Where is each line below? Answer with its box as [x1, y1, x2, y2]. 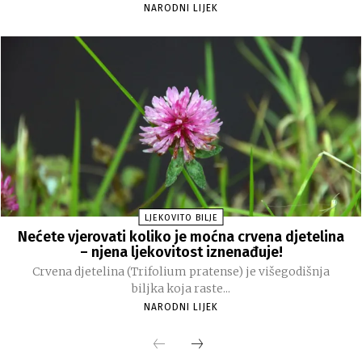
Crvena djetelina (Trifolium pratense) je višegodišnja [32, 264, 330, 279]
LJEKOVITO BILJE [144, 213, 218, 223]
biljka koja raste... [132, 281, 230, 296]
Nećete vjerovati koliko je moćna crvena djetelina [18, 228, 344, 246]
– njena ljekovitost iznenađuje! [79, 243, 283, 261]
